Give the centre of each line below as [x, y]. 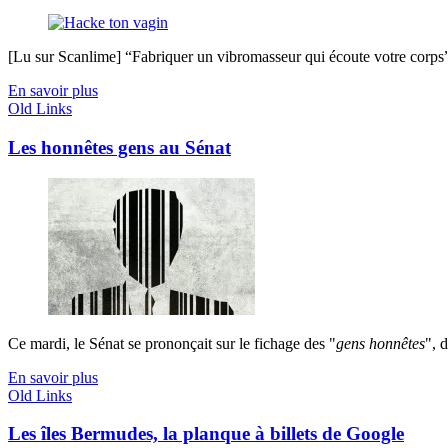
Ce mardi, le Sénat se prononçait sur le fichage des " [172, 343]
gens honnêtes [380, 343]
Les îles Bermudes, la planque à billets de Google [206, 434]
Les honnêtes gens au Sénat [119, 147]
